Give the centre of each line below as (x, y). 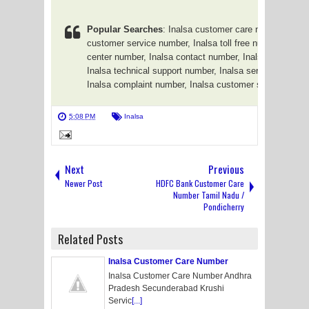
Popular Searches (125, 29)
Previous (226, 169)
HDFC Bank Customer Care (200, 183)
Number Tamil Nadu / (209, 195)
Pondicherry (224, 207)
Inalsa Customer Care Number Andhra (180, 276)
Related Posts (90, 239)
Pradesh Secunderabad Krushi (166, 288)
